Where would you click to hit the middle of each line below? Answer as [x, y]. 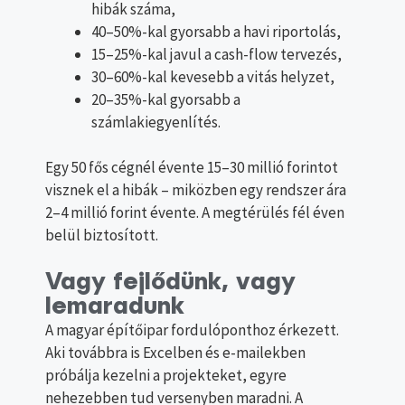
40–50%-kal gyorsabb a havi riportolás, [216, 31]
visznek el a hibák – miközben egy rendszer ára [196, 190]
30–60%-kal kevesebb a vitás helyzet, [213, 76]
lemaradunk [115, 306]
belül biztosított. [102, 235]
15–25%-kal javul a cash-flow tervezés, [217, 54]
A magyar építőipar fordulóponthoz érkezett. [192, 330]
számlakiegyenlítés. [156, 122]
